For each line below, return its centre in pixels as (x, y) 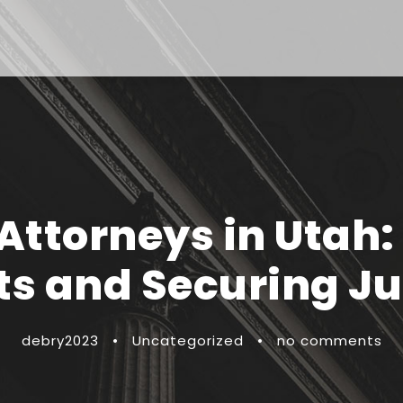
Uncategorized (188, 340)
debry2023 (60, 340)
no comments (329, 340)
